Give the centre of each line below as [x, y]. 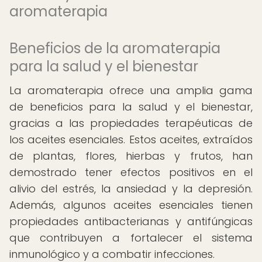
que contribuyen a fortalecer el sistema [131, 238]
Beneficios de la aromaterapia [115, 48]
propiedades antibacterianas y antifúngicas [131, 221]
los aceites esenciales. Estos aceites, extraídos [131, 139]
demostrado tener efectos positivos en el [131, 172]
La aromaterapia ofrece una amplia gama [131, 90]
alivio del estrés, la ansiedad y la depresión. [131, 189]
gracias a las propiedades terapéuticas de [131, 123]
